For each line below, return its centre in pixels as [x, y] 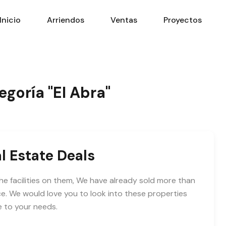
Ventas [124, 20]
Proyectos [183, 20]
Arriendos [66, 20]
